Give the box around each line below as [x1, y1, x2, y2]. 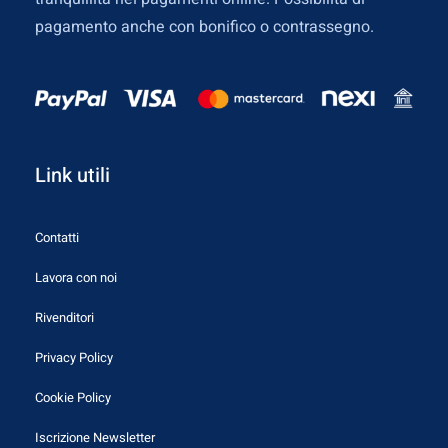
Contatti [35, 227, 79, 247]
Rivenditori [35, 307, 94, 327]
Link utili [35, 160, 110, 190]
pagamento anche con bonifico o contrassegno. [35, 14, 374, 39]
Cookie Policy [35, 387, 111, 407]
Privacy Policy [35, 347, 113, 367]
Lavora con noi [35, 267, 117, 287]
